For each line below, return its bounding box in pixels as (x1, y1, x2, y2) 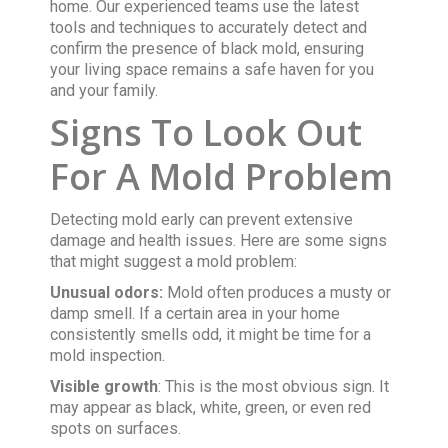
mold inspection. (50, 345, 166, 365)
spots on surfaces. (50, 418, 182, 438)
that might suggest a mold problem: (50, 251, 298, 271)
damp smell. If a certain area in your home (50, 303, 341, 323)
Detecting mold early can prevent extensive (50, 209, 354, 229)
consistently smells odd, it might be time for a (50, 324, 372, 344)
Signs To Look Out (50, 107, 363, 157)
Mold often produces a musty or (167, 282, 392, 302)
